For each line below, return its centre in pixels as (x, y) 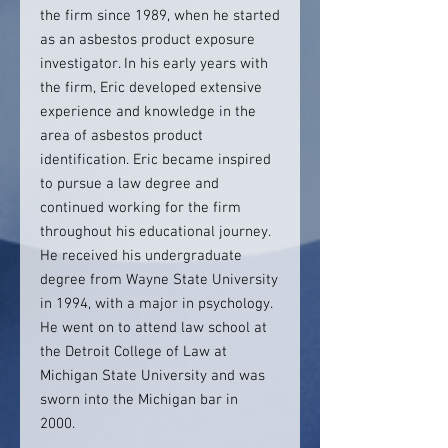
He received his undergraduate (141, 256)
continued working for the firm (140, 208)
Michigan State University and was (152, 376)
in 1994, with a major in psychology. (156, 304)
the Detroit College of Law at (133, 352)
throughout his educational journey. (155, 232)
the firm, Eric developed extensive (151, 88)
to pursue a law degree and (129, 184)
